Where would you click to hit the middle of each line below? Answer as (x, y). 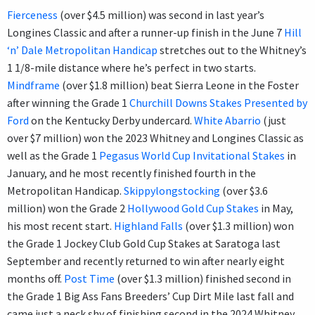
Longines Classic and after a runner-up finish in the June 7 (146, 32)
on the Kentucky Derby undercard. (111, 120)
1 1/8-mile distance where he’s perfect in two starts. (131, 67)
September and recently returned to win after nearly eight (146, 261)
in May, (276, 208)
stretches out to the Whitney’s (232, 50)
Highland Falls (148, 225)
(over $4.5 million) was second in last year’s (161, 14)
